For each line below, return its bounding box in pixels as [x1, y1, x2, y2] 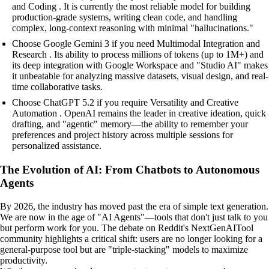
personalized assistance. [12, 141, 101, 151]
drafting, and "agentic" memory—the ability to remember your [12, 119, 248, 130]
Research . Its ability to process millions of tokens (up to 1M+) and [12, 49, 264, 60]
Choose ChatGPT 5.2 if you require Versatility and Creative [12, 97, 238, 108]
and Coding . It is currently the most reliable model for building [12, 1, 250, 12]
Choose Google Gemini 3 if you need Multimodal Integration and [12, 38, 260, 49]
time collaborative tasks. [12, 82, 103, 92]
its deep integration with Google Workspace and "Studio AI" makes [12, 60, 268, 71]
